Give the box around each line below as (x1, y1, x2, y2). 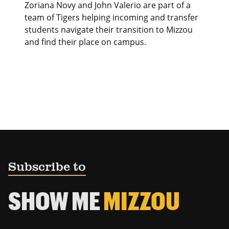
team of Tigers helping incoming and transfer (25, 11, 198, 23)
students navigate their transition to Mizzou (25, 24, 193, 35)
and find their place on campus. (25, 36, 146, 48)
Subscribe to (8, 161, 86, 174)
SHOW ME (8, 186, 103, 216)
